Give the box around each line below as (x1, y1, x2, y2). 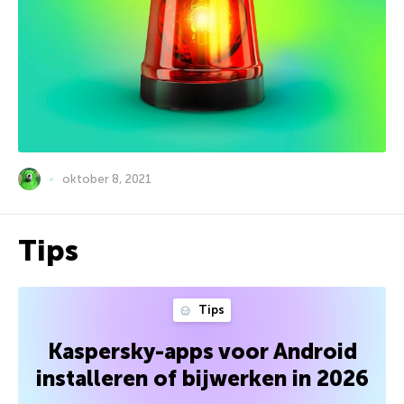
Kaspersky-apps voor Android (47, 338, 357, 365)
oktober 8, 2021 (62, 171, 151, 186)
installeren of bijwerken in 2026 (35, 365, 369, 392)
